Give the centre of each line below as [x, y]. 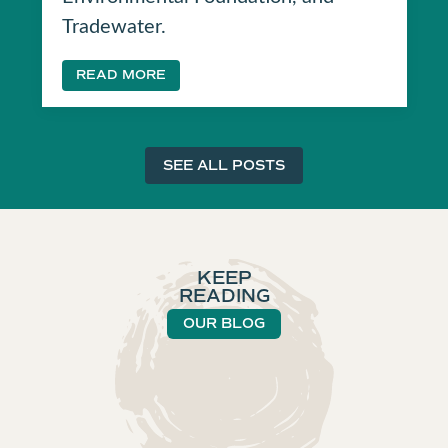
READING [224, 295]
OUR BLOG [224, 323]
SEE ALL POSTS [224, 165]
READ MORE [120, 74]
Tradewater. [113, 24]
